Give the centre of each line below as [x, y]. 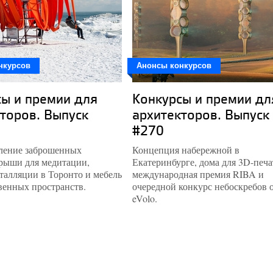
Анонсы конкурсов [174, 66]
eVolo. [145, 198]
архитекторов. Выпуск [201, 114]
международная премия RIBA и [198, 174]
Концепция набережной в [186, 150]
